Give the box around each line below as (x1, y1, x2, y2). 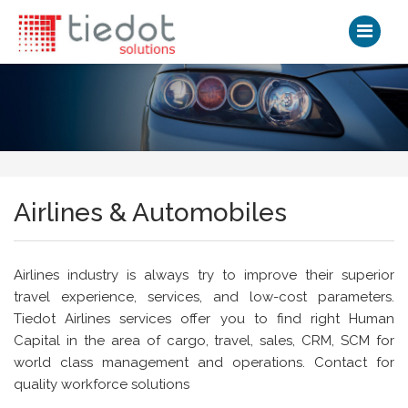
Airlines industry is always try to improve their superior (14, 266, 394, 283)
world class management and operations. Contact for (14, 353, 394, 371)
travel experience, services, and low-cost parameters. (14, 288, 394, 305)
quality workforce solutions (14, 375, 189, 393)
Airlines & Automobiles (14, 197, 287, 228)
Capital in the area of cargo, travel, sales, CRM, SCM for (14, 331, 394, 349)
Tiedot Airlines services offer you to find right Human (14, 310, 394, 327)
